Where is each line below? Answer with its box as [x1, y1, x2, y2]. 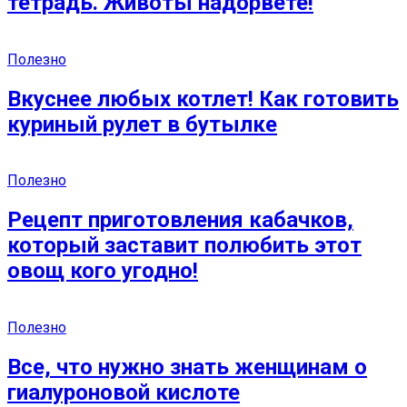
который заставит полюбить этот [7, 233, 362, 259]
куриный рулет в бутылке [7, 111, 277, 137]
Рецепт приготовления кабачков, [7, 207, 353, 233]
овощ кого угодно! [7, 258, 198, 284]
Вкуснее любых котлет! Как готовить [7, 85, 399, 112]
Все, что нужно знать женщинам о [7, 354, 367, 381]
